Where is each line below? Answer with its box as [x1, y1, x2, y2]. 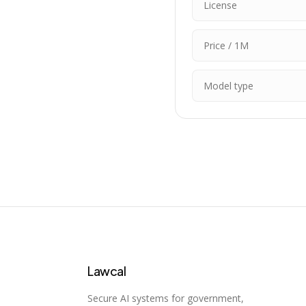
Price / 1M [204, 39, 249, 52]
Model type [204, 79, 253, 92]
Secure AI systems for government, [87, 292, 244, 305]
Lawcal [87, 263, 126, 279]
